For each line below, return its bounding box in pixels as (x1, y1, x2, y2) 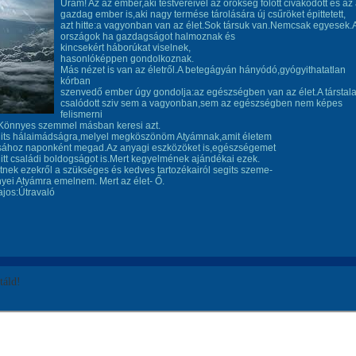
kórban (60, 75, 91, 87)
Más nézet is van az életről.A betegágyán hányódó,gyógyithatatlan (60, 64, 346, 75)
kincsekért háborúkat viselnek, (60, 42, 191, 53)
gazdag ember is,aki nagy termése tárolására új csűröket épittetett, (60, 9, 346, 20)
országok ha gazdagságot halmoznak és (60, 31, 235, 42)
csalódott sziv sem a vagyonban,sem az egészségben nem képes (60, 98, 342, 109)
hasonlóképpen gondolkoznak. (60, 53, 194, 64)
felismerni (60, 109, 103, 120)
